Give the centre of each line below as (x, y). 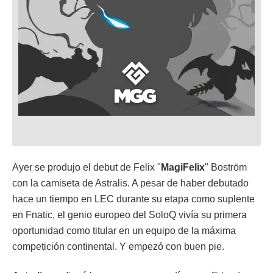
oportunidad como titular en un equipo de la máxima (124, 230)
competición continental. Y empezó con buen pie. (118, 246)
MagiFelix (183, 167)
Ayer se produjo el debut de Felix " (87, 167)
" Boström (226, 167)
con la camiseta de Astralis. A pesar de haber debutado (130, 183)
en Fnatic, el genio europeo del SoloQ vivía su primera (129, 214)
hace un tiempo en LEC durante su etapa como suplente (133, 199)
